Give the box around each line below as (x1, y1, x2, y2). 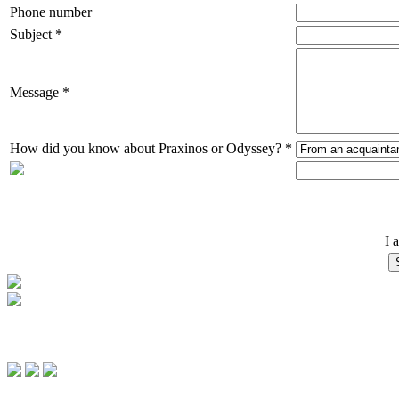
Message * (10, 84, 69, 100)
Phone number (10, 4, 92, 20)
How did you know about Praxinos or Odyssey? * (10, 140, 292, 156)
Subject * (10, 26, 62, 42)
